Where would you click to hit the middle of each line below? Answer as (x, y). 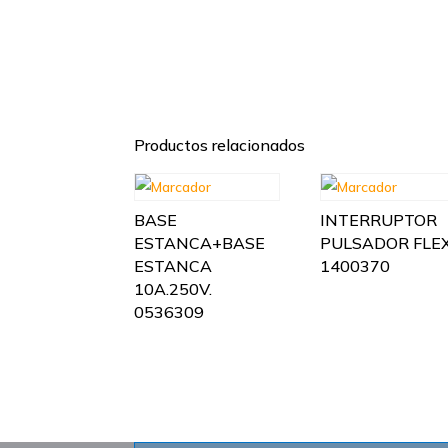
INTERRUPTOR (379, 219)
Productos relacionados (220, 144)
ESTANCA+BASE (200, 242)
